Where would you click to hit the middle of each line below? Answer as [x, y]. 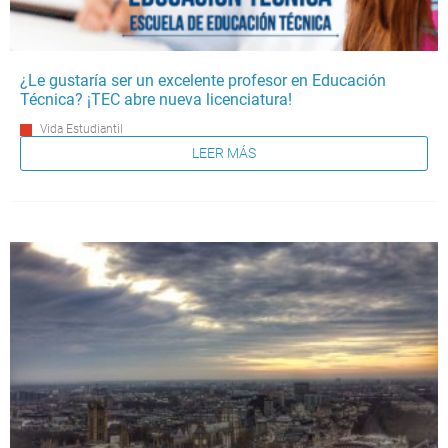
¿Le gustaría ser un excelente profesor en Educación [203, 80]
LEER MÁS [224, 153]
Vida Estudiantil [81, 128]
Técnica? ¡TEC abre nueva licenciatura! [156, 99]
